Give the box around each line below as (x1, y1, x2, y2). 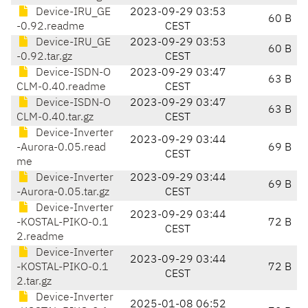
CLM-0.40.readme (16, 82, 106, 93)
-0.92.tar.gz (16, 52, 72, 63)
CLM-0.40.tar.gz (16, 112, 93, 124)
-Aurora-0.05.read (16, 142, 106, 154)
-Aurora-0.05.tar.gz (16, 187, 109, 199)
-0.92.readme (16, 21, 85, 33)
